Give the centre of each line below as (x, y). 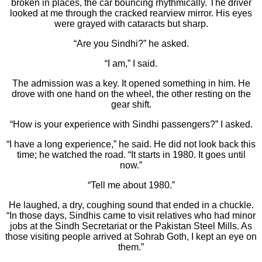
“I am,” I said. (131, 64)
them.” (131, 247)
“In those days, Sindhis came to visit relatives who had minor (131, 216)
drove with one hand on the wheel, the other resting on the (131, 94)
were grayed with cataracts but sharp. (131, 24)
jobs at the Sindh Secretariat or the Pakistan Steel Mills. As (131, 226)
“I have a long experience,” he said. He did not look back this (131, 144)
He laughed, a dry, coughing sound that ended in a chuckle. (131, 205)
